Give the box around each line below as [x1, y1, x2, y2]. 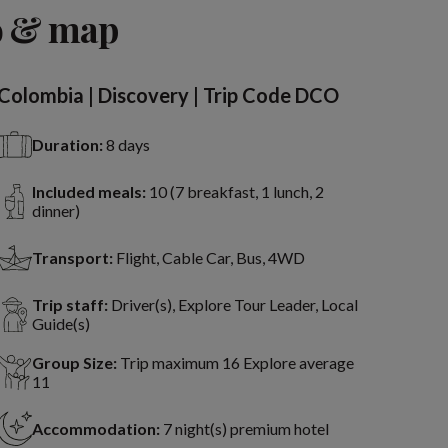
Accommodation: [31, 419, 160, 439]
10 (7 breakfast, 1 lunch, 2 [148, 182, 324, 202]
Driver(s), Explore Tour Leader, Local [110, 295, 358, 315]
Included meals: [31, 182, 146, 202]
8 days [105, 135, 150, 155]
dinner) [31, 201, 80, 221]
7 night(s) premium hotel [162, 419, 329, 439]
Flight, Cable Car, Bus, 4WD [115, 248, 305, 268]
